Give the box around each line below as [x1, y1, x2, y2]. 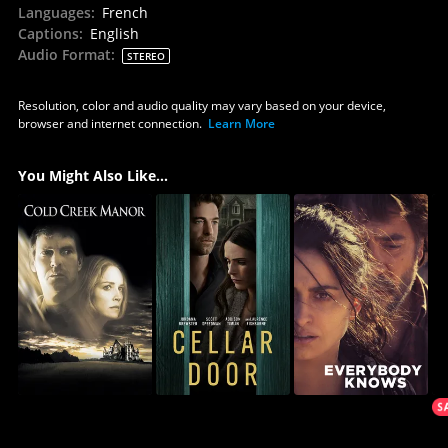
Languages [17, 2, 91, 22]
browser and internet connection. [17, 114, 202, 132]
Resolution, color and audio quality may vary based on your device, [17, 96, 386, 114]
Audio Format [17, 44, 111, 64]
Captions [17, 23, 79, 43]
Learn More [207, 114, 275, 132]
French [101, 2, 148, 22]
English [89, 23, 139, 43]
